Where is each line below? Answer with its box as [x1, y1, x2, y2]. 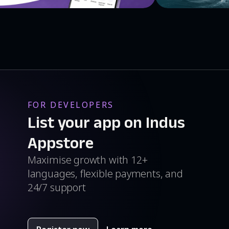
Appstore [27, 133, 94, 152]
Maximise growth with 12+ [27, 153, 148, 167]
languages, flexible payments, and [27, 167, 183, 181]
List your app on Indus [27, 113, 185, 131]
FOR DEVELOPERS [27, 99, 114, 111]
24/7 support [27, 180, 86, 195]
